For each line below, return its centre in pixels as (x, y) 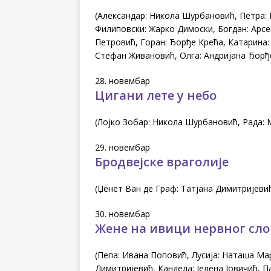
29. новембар (122, 147)
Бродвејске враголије (162, 162)
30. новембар (122, 214)
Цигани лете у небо (156, 95)
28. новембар (122, 80)
